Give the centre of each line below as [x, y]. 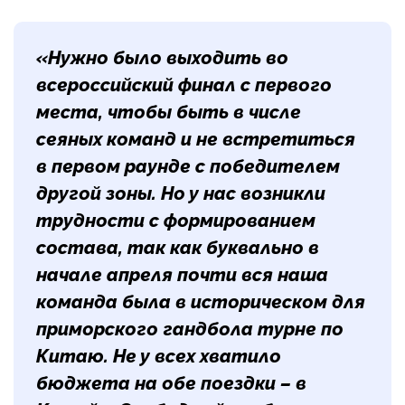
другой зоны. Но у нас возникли [181, 193]
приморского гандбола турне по [190, 329]
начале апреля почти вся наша [182, 274]
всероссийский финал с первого [184, 85]
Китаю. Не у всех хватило [159, 356]
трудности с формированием [176, 220]
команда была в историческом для [201, 301]
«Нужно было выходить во [162, 57]
